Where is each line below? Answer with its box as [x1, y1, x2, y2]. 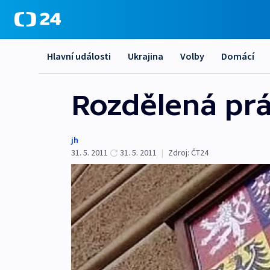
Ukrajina [128, 50, 163, 62]
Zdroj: [168, 147, 189, 158]
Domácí [221, 50, 254, 62]
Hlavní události [47, 50, 111, 62]
